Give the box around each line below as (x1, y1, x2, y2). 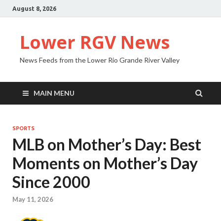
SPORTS (12, 125, 35, 131)
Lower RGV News (20, 30, 170, 54)
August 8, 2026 (12, 5, 56, 12)
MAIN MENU (34, 89, 74, 97)
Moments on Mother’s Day (12, 153, 198, 173)
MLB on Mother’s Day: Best (12, 135, 201, 154)
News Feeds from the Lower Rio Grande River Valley (20, 56, 180, 64)
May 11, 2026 (12, 195, 53, 204)
